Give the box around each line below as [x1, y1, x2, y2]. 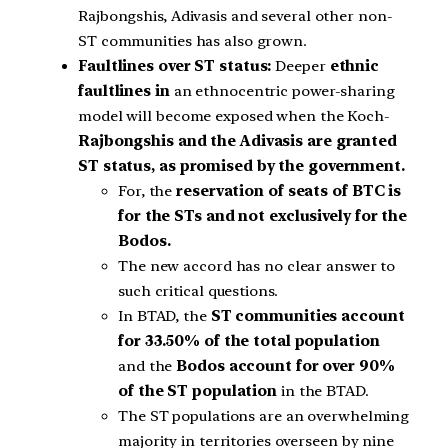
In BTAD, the [118, 307, 211, 326]
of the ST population [118, 382, 277, 401]
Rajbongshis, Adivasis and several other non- [78, 7, 393, 26]
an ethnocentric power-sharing [169, 82, 395, 101]
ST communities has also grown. [78, 32, 307, 51]
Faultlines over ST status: [78, 57, 272, 76]
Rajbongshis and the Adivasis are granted [78, 132, 397, 151]
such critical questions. [118, 282, 278, 301]
